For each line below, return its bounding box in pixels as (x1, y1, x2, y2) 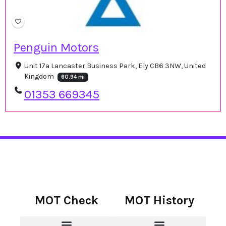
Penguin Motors (14, 40, 99, 55)
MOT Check (35, 193, 98, 207)
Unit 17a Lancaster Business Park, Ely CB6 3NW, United (24, 62, 206, 71)
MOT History (125, 193, 194, 207)
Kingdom (24, 72, 55, 81)
